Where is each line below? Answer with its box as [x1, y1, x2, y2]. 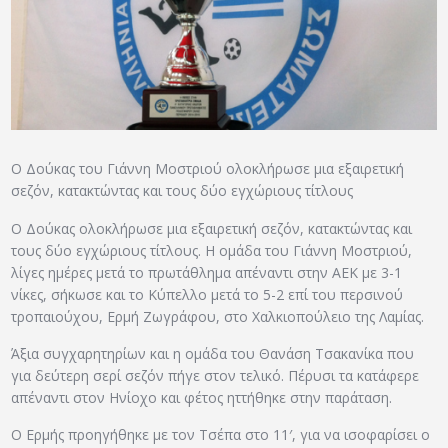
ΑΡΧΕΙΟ [84, 2, 151, 27]
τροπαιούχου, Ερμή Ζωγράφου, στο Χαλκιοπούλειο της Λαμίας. [11, 306, 425, 326]
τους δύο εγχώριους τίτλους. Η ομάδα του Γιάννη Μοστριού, [11, 240, 413, 260]
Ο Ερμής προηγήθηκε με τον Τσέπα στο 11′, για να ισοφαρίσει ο [11, 425, 431, 445]
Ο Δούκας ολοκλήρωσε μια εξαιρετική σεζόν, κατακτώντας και [11, 218, 413, 238]
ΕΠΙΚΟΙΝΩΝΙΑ [84, 39, 215, 64]
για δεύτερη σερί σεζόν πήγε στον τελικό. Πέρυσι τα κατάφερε [11, 366, 420, 386]
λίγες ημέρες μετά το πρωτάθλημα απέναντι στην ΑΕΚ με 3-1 [11, 262, 403, 282]
